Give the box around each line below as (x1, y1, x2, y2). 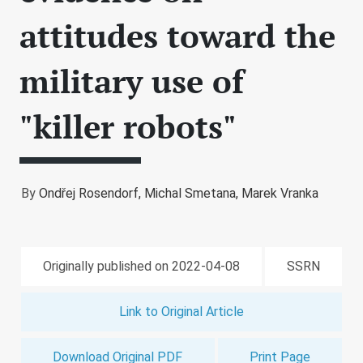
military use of (19, 59, 244, 102)
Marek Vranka (241, 186, 318, 201)
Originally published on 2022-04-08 (43, 258, 240, 274)
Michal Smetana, (144, 186, 241, 201)
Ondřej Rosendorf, (39, 186, 144, 201)
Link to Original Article (119, 304, 244, 319)
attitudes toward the (19, 14, 335, 57)
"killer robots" (19, 105, 237, 147)
